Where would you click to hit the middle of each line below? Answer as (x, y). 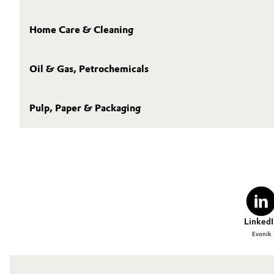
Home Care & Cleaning (81, 30)
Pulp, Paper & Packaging (85, 108)
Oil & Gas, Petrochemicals (89, 69)
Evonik (261, 234)
